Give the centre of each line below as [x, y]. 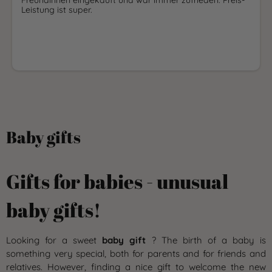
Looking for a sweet [54, 240]
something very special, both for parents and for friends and [136, 253]
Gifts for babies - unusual [117, 181]
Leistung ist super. [57, 9]
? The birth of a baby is [206, 240]
